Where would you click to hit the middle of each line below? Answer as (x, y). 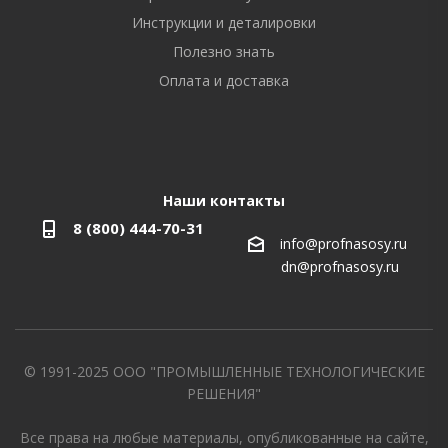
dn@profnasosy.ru (339, 267)
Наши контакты (224, 200)
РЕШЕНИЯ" (224, 393)
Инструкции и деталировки (224, 22)
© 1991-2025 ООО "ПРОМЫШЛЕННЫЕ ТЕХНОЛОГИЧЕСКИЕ (224, 371)
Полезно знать (224, 51)
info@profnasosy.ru (343, 244)
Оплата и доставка (224, 80)
